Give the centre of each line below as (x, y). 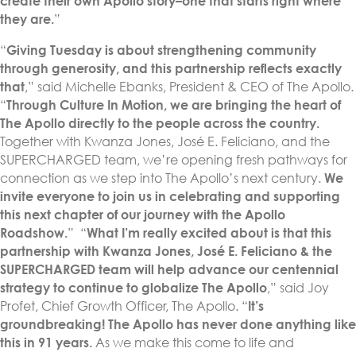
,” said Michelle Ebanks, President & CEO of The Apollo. (189, 87)
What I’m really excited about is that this (209, 233)
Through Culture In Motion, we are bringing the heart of (174, 105)
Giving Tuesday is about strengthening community (161, 50)
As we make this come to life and (193, 342)
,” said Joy (298, 288)
